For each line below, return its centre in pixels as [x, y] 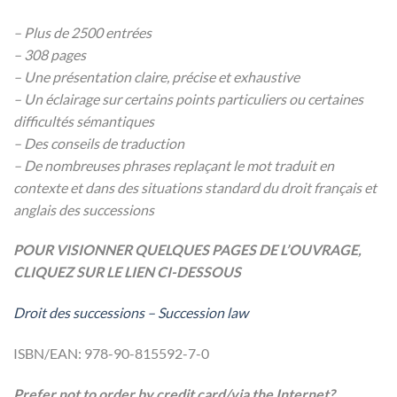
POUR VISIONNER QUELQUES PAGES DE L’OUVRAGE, [187, 250]
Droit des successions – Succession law [131, 313]
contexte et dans [65, 187]
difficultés [45, 121]
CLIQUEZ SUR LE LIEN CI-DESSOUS [127, 272]
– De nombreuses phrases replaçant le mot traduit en [174, 165]
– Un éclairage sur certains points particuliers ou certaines [188, 98]
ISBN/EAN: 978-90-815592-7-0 [111, 353]
